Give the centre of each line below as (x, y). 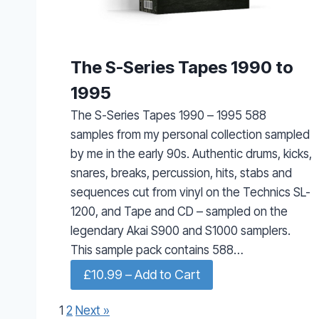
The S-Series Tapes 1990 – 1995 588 (168, 115)
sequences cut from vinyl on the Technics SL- (190, 192)
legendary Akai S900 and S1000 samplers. (181, 230)
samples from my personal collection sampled (190, 134)
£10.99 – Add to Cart (142, 274)
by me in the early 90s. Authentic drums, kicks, (191, 153)
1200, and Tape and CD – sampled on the (179, 211)
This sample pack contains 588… (157, 250)
